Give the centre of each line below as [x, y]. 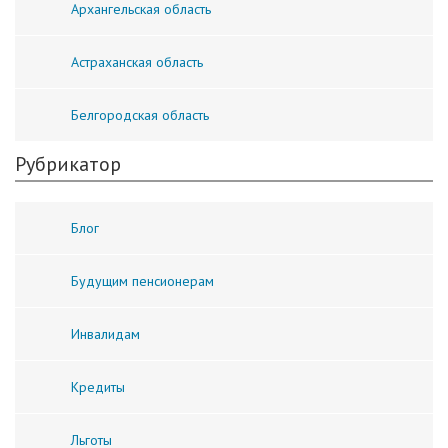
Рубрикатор [68, 163]
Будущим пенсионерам [142, 280]
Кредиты [98, 386]
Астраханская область [137, 61]
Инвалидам [105, 333]
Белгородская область [140, 114]
